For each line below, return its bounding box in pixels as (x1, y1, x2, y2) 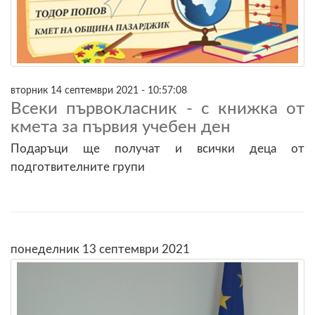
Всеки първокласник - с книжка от (11, 100, 304, 117)
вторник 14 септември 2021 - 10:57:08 (11, 84, 187, 96)
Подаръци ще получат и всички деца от (11, 142, 304, 155)
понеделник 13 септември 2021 (11, 243, 190, 255)
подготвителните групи (11, 160, 145, 173)
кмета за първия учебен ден (11, 118, 231, 136)
